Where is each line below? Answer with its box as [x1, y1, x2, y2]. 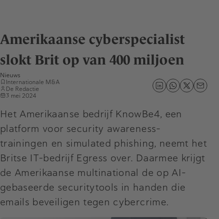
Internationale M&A [6, 78, 60, 86]
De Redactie [6, 85, 39, 92]
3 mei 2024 [6, 92, 36, 99]
